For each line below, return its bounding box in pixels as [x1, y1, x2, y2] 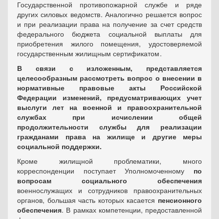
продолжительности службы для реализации [17, 122, 202, 131]
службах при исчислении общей [17, 112, 202, 122]
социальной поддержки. [17, 141, 102, 151]
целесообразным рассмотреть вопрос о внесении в [17, 73, 202, 83]
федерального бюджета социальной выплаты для [17, 29, 202, 39]
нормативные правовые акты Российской [17, 83, 202, 92]
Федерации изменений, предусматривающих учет [17, 92, 202, 102]
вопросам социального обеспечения [17, 175, 202, 185]
